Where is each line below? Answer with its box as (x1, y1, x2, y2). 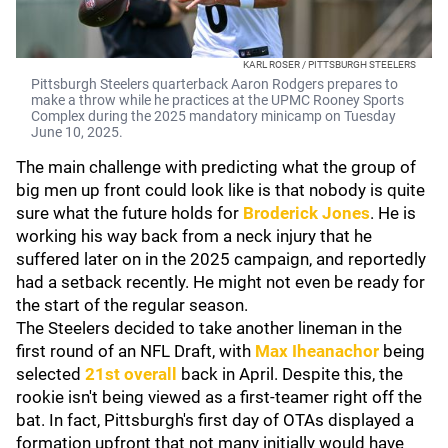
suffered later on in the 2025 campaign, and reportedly (16, 249, 426, 269)
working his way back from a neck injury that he (16, 226, 372, 246)
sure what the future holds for (16, 203, 243, 223)
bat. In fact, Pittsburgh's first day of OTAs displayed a (16, 410, 414, 430)
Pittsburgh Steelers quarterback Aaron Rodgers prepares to (31, 76, 398, 92)
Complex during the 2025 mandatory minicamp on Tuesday (31, 108, 396, 124)
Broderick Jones (243, 203, 370, 223)
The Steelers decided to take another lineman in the (16, 318, 402, 338)
